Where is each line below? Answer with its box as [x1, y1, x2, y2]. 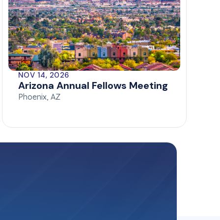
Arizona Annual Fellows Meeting [18, 79, 168, 92]
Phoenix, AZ [18, 92, 60, 102]
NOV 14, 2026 [18, 70, 69, 81]
